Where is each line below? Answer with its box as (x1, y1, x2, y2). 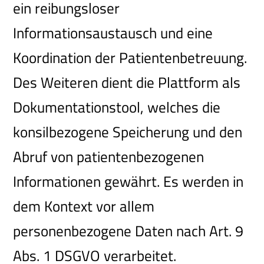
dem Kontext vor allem (13, 195, 155, 218)
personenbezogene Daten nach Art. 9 (13, 220, 244, 243)
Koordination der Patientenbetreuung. (13, 47, 247, 70)
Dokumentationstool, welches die (13, 96, 221, 119)
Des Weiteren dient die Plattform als (13, 71, 241, 94)
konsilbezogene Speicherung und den (13, 121, 243, 144)
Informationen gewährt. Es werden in (13, 170, 244, 193)
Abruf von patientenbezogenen (13, 146, 204, 169)
